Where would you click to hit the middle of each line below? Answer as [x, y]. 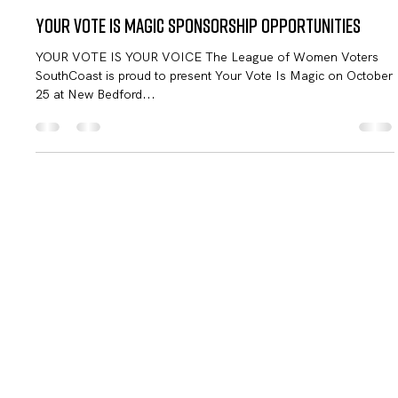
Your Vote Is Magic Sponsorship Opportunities [199, 65]
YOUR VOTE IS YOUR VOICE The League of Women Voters [121, 96]
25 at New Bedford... [96, 134]
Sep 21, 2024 [106, 29]
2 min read [181, 29]
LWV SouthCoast [113, 14]
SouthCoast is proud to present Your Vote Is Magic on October [71, 115]
